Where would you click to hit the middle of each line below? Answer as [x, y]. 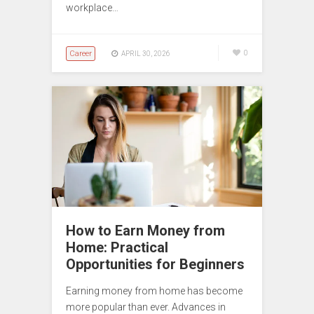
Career [81, 53]
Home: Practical [117, 248]
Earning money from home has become [154, 291]
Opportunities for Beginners [155, 265]
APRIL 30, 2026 [146, 53]
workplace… [92, 7]
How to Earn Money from [145, 231]
